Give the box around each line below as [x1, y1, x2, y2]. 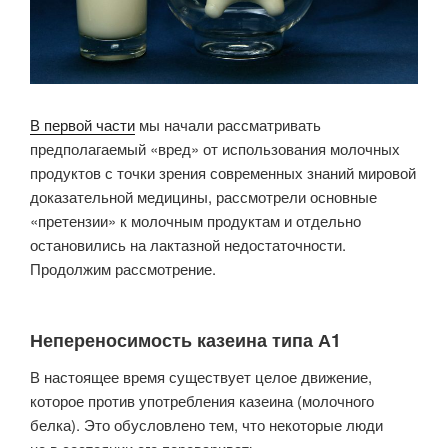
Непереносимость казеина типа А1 [30, 327, 341, 354]
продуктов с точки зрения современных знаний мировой [30, 161, 416, 183]
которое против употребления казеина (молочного [30, 389, 374, 411]
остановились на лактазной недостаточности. [30, 233, 346, 255]
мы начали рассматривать [135, 113, 321, 135]
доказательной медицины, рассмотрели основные [30, 185, 377, 207]
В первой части [30, 113, 135, 135]
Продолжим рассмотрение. [30, 257, 216, 279]
